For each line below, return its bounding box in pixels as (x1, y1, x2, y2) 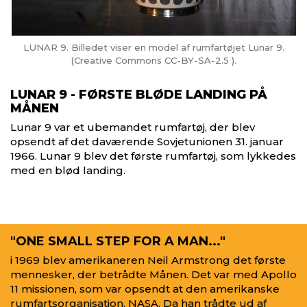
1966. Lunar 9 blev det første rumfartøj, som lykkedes (10, 149, 296, 162)
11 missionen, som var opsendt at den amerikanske (10, 282, 280, 295)
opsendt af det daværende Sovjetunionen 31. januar (10, 135, 284, 148)
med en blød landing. (10, 164, 128, 177)
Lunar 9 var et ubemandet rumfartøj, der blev (10, 121, 255, 134)
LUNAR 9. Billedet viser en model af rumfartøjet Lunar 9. (23, 41, 284, 53)
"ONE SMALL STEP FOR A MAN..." (10, 233, 225, 249)
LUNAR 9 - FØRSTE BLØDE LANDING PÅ (10, 86, 267, 102)
